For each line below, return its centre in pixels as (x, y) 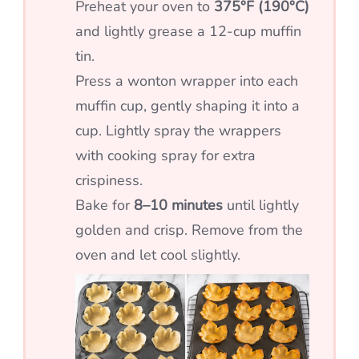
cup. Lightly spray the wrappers (178, 131)
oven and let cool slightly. (158, 255)
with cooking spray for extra (165, 156)
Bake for (105, 206)
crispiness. (109, 181)
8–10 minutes (178, 206)
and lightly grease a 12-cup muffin (188, 32)
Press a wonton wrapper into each (187, 81)
